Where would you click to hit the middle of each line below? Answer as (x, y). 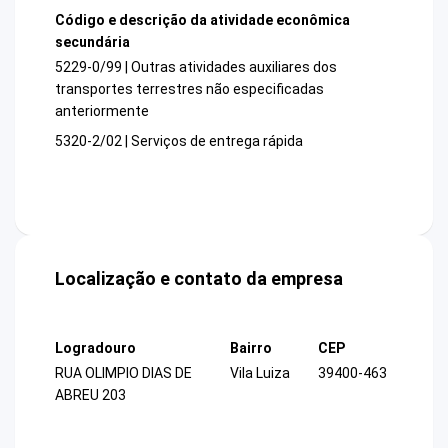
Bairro (251, 348)
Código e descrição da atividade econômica (202, 19)
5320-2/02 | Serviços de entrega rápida (179, 141)
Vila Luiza (260, 373)
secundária (92, 41)
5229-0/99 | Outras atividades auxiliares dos (196, 67)
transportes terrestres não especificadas (189, 89)
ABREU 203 (90, 395)
